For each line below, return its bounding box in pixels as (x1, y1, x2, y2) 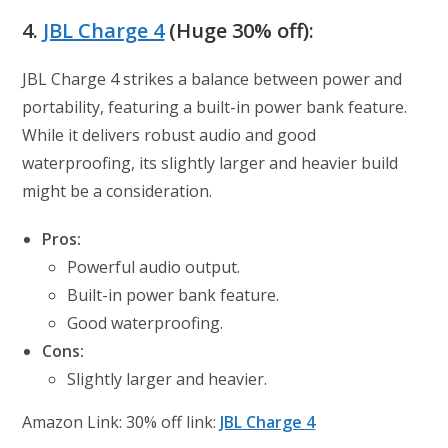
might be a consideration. (22, 180, 213, 203)
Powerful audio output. (67, 256, 241, 279)
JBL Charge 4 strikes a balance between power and (22, 68, 403, 91)
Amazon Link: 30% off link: (22, 411, 221, 434)
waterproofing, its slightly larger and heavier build (22, 152, 399, 175)
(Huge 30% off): (164, 17, 315, 45)
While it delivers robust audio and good (22, 124, 317, 147)
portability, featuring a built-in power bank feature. (22, 96, 408, 119)
